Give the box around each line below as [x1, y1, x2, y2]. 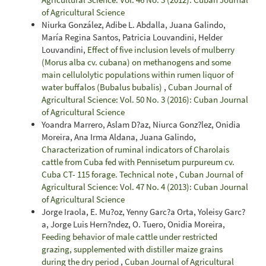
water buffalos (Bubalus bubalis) [42, 81, 164, 93]
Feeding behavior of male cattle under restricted [42, 230, 217, 242]
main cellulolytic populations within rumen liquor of [42, 68, 233, 80]
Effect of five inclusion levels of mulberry [87, 43, 235, 55]
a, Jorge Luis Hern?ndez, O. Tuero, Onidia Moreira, [42, 218, 225, 230]
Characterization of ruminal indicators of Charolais [42, 143, 229, 155]
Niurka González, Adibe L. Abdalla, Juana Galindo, [42, 18, 226, 30]
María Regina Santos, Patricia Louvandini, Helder [42, 31, 223, 43]
